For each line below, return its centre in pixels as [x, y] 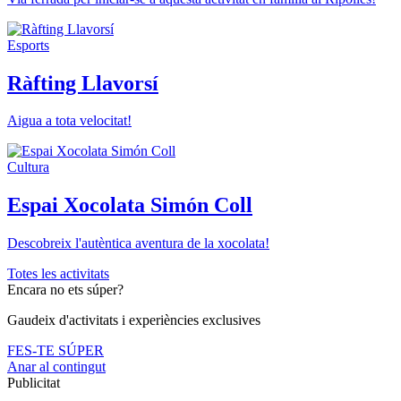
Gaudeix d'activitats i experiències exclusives [134, 320]
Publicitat [34, 383]
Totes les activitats [58, 274]
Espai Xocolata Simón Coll [130, 205]
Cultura [28, 167]
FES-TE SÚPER [55, 351]
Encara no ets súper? [65, 290]
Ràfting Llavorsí [83, 83]
